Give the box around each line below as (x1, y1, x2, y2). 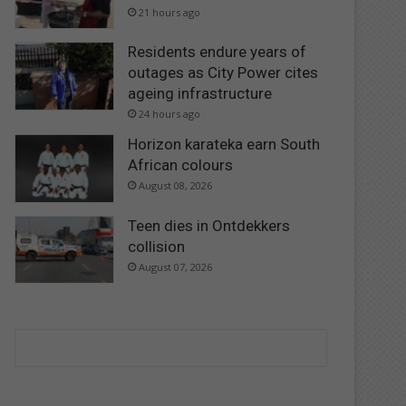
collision (128, 237, 186, 256)
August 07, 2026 (139, 259, 213, 274)
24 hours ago (139, 107, 201, 121)
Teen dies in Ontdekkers (128, 216, 291, 235)
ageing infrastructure (128, 84, 273, 103)
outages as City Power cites (128, 63, 319, 82)
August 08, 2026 (139, 179, 213, 193)
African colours (128, 156, 234, 175)
